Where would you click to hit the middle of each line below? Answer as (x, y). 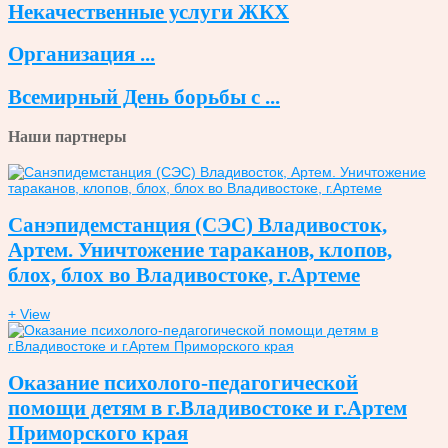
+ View (29, 313)
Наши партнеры (67, 137)
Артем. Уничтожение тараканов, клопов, (200, 250)
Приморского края (98, 432)
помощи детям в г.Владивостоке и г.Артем (207, 407)
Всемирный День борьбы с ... (144, 96)
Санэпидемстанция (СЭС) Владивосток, (197, 225)
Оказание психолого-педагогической (183, 382)
